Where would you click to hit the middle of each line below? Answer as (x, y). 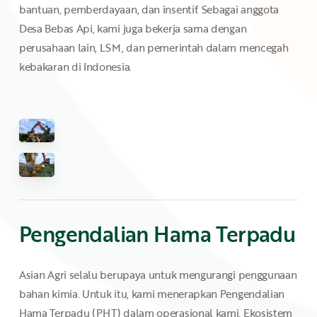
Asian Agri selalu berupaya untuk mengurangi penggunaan (158, 275)
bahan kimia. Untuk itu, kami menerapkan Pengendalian (152, 294)
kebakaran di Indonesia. (75, 66)
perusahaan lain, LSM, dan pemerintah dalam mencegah (154, 47)
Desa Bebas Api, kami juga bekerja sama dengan (133, 28)
